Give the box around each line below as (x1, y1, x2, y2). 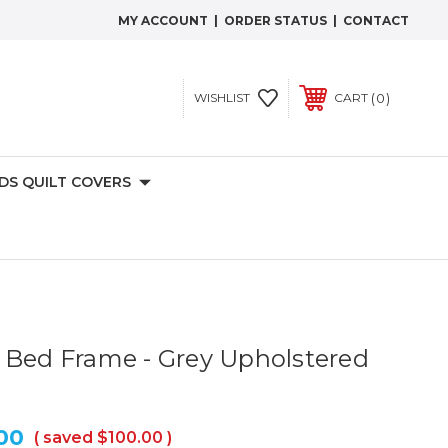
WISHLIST (193, 90, 250, 106)
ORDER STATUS (224, 12, 328, 28)
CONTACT (343, 12, 410, 28)
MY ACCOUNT (118, 12, 209, 28)
